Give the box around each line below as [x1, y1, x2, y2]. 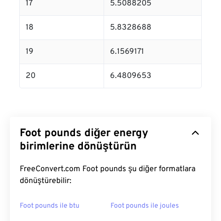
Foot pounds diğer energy [20, 127, 148, 141]
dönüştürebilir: [20, 176, 72, 186]
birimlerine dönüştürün [20, 140, 137, 154]
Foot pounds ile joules [110, 202, 179, 211]
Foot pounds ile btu [20, 202, 79, 211]
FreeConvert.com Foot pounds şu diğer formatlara [20, 164, 195, 175]
